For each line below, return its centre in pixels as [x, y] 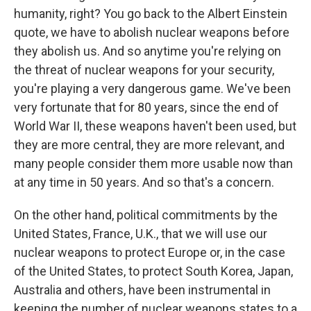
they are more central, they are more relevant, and [149, 145]
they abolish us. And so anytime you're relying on [148, 51]
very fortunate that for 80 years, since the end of [146, 107]
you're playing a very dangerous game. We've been [152, 89]
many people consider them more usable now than [153, 163]
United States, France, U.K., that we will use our [141, 234]
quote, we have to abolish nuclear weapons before [152, 32]
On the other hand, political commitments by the [146, 215]
